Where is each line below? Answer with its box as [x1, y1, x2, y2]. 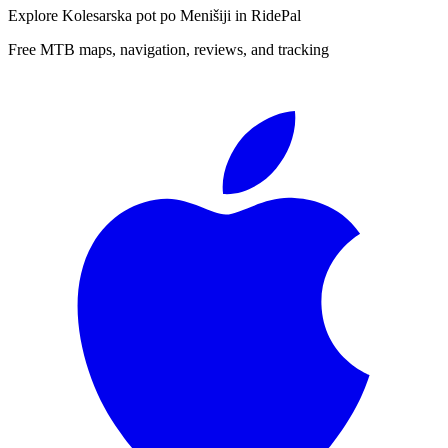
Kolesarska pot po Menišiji [62, 6, 231, 24]
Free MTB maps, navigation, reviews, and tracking [8, 40, 329, 58]
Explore [8, 6, 62, 24]
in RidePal [231, 6, 301, 24]
